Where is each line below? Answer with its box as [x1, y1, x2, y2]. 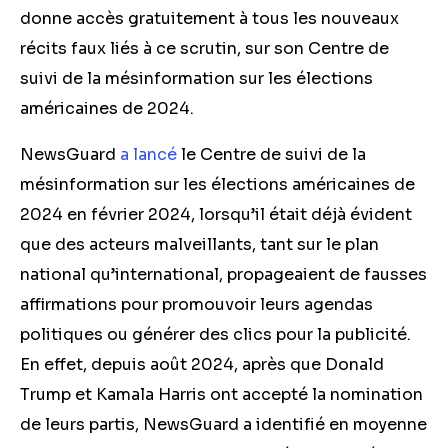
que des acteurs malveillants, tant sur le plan [20, 234, 379, 255]
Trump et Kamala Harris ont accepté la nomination [20, 384, 423, 405]
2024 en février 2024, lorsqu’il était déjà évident [20, 204, 412, 225]
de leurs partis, [20, 414, 143, 435]
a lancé [120, 144, 177, 165]
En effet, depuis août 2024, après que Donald [20, 354, 384, 375]
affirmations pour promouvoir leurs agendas [20, 294, 373, 315]
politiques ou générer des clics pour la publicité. [20, 324, 411, 345]
